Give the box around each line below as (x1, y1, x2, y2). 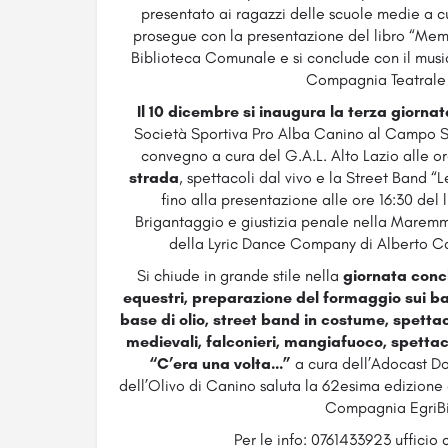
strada (129, 168, 180, 188)
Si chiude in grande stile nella (136, 266, 343, 286)
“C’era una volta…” (148, 354, 291, 374)
